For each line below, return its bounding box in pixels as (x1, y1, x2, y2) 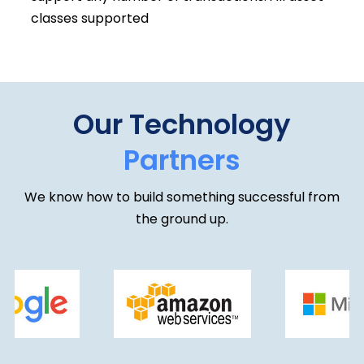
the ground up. (136, 209, 228, 228)
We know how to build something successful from (24, 187, 340, 206)
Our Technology (73, 104, 291, 144)
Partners (123, 140, 240, 180)
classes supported (30, 8, 149, 28)
